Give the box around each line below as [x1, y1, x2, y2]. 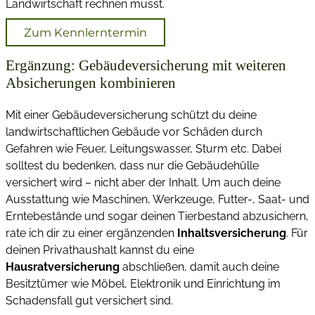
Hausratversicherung [6, 259, 122, 274]
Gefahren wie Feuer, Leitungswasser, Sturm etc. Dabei [6, 141, 281, 155]
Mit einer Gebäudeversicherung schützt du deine [6, 108, 257, 122]
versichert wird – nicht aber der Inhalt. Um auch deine [6, 175, 281, 189]
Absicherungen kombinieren [6, 74, 176, 91]
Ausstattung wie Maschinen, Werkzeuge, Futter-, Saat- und [6, 192, 309, 206]
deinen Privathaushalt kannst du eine [6, 243, 194, 257]
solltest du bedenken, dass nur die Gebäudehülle [6, 158, 259, 172]
